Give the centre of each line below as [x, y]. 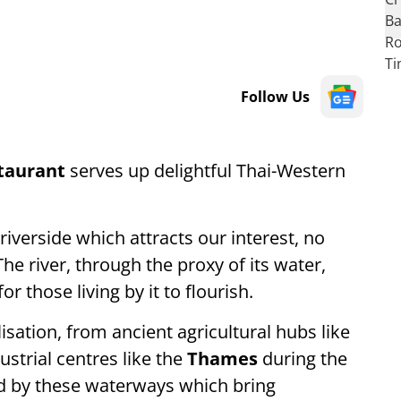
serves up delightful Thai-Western [205, 171]
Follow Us [275, 97]
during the [303, 358]
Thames [222, 358]
